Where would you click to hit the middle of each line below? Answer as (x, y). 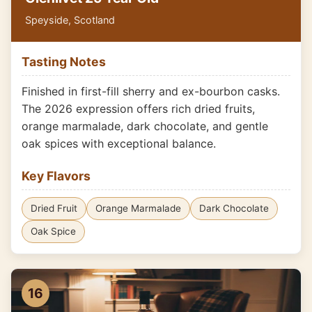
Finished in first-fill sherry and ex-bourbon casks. (151, 91)
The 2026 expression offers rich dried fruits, (138, 109)
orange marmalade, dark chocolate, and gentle (145, 126)
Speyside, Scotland (70, 20)
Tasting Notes (64, 62)
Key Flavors (56, 176)
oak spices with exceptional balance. (119, 143)
